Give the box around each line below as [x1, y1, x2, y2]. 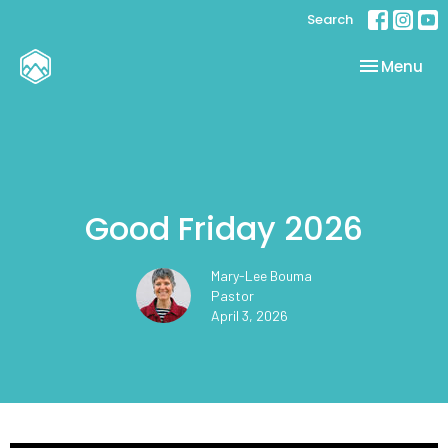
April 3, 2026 [211, 306, 288, 324]
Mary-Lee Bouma [211, 266, 312, 284]
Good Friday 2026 [85, 205, 363, 251]
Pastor [211, 286, 254, 304]
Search [307, 10, 353, 29]
